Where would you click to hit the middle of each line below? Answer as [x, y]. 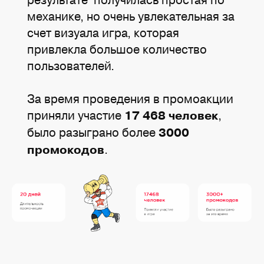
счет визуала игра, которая [103, 32]
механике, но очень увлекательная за [131, 16]
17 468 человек [171, 116]
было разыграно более [93, 132]
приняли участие [76, 115]
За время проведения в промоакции [131, 98]
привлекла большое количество [117, 49]
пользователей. [71, 65]
